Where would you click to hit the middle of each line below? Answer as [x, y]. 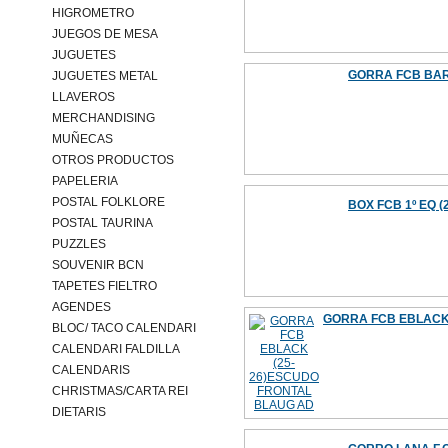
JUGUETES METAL [105, 76]
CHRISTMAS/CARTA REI [120, 391]
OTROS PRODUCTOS [113, 160]
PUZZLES [79, 244]
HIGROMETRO [93, 13]
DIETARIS [79, 412]
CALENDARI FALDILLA [116, 349]
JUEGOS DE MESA [105, 34]
